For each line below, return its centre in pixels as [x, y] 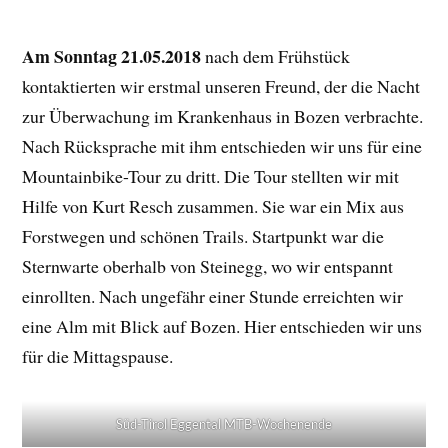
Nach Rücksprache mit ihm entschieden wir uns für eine [222, 145]
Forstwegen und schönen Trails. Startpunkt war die [203, 235]
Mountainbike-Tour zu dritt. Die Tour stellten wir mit [211, 175]
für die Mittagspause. [98, 355]
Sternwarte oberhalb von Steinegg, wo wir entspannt [208, 265]
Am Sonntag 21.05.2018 [112, 55]
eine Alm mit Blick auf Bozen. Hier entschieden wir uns [222, 325]
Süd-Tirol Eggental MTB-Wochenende [224, 423]
